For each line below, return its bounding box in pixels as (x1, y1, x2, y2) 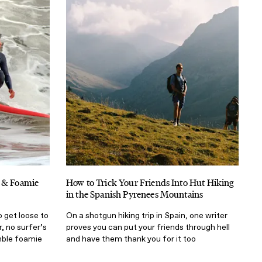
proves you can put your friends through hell (66, 222, 230, 232)
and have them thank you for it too (66, 233, 196, 244)
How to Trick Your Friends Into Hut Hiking (66, 176, 234, 189)
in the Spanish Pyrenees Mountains (66, 188, 204, 201)
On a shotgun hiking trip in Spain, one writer (66, 210, 227, 220)
